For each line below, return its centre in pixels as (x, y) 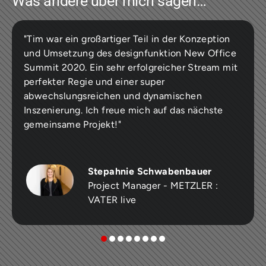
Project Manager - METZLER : (153, 185)
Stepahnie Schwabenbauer (150, 171)
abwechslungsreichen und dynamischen (113, 96)
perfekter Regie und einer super (94, 81)
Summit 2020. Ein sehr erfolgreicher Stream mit (131, 67)
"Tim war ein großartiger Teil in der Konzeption (127, 39)
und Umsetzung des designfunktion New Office (130, 53)
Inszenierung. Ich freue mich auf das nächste (123, 110)
